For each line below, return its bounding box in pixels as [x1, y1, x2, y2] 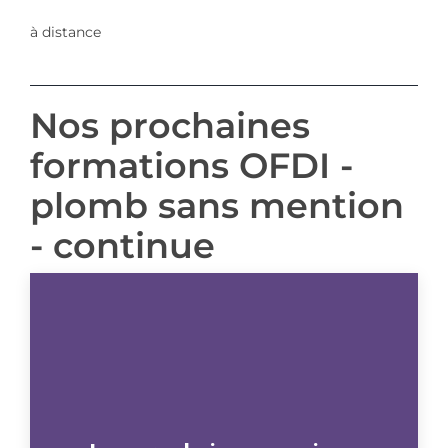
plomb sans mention [29, 183, 404, 227]
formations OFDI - [29, 143, 353, 187]
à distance [29, 22, 101, 41]
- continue [29, 223, 215, 267]
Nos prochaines [29, 103, 310, 147]
